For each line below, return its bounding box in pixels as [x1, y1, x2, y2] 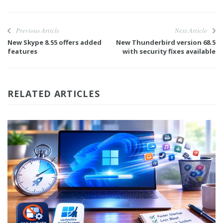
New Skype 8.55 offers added [7, 38, 102, 47]
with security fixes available [122, 47, 216, 56]
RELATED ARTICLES [7, 88, 100, 100]
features [7, 47, 37, 56]
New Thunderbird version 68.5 [116, 38, 216, 47]
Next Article [175, 26, 207, 35]
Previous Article [16, 26, 60, 35]
